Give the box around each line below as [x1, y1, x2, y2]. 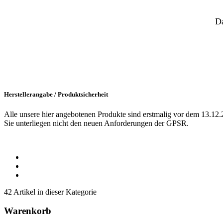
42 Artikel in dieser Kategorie [4, 187, 97, 196]
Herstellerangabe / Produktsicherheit [4, 91, 108, 99]
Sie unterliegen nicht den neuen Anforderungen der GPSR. [4, 118, 189, 127]
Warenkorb [4, 206, 51, 217]
